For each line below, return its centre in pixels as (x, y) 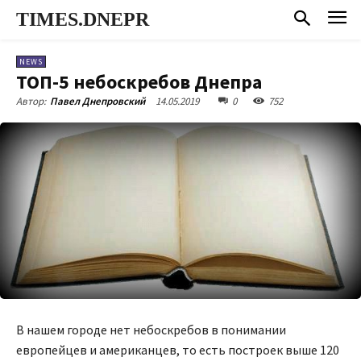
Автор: (31, 101)
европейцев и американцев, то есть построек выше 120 (178, 349)
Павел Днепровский (98, 101)
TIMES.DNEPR (83, 19)
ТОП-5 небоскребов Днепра (139, 81)
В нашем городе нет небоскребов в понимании (151, 329)
